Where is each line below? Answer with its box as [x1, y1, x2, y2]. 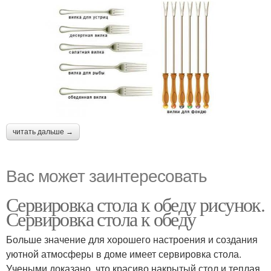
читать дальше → [13, 128, 73, 137]
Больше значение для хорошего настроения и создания [6, 232, 258, 247]
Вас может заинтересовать [6, 163, 207, 188]
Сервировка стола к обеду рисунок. [6, 191, 265, 218]
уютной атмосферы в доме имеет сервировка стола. [6, 247, 241, 261]
